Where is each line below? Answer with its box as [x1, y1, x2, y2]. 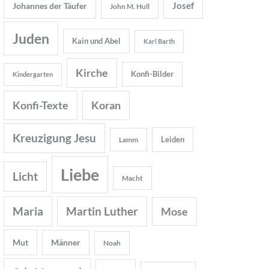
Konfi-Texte [13, 98, 69, 112]
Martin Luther [66, 204, 139, 218]
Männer [51, 237, 81, 247]
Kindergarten [13, 70, 53, 78]
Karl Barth [144, 37, 175, 45]
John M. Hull [110, 1, 150, 11]
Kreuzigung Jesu [13, 130, 97, 145]
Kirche [76, 65, 109, 79]
